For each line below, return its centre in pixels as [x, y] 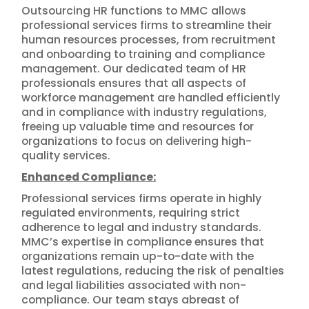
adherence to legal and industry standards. [142, 227]
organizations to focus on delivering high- [137, 141]
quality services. [66, 156]
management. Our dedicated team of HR [134, 69]
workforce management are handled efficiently [151, 98]
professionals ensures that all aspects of [134, 83]
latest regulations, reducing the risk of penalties [153, 271]
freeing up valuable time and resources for [138, 127]
